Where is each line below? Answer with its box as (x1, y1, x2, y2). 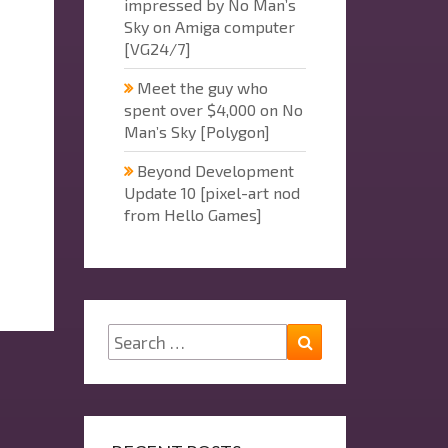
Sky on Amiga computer (123, 16, 295, 36)
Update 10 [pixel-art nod (123, 182, 300, 202)
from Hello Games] (123, 204, 262, 224)
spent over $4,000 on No (123, 99, 303, 119)
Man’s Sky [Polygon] (123, 121, 270, 141)
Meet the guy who (136, 77, 268, 97)
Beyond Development (136, 160, 294, 180)
